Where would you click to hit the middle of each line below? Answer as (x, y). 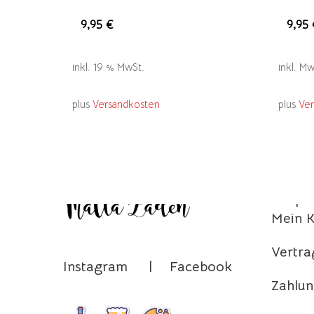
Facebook (201, 266)
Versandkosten (126, 104)
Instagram (95, 266)
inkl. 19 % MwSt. (108, 67)
